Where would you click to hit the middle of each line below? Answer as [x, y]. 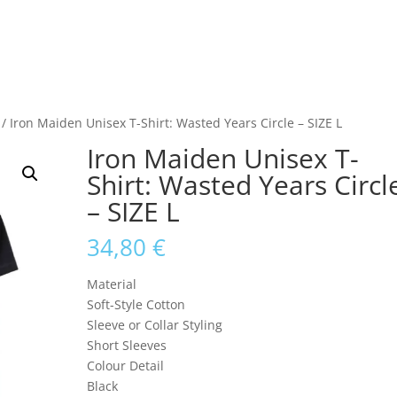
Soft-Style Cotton [136, 304]
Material [112, 284]
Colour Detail [126, 366]
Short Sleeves [127, 345]
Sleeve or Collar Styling [155, 325]
